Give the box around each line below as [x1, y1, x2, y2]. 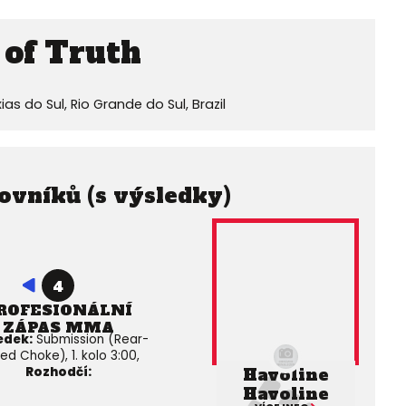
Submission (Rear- [33, 331, 150, 349]
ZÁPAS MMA [2, 317, 114, 338]
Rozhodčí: [24, 363, 92, 382]
